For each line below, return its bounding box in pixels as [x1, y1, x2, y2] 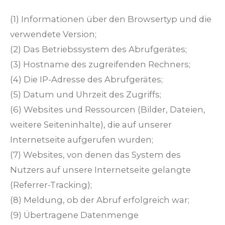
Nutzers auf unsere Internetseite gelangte [10, 165, 191, 175]
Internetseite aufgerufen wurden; [10, 135, 153, 145]
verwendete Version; [10, 29, 96, 40]
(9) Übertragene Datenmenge [10, 210, 139, 220]
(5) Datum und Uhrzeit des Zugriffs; [10, 89, 161, 100]
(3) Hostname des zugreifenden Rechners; [10, 59, 190, 70]
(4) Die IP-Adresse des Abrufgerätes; [10, 74, 163, 85]
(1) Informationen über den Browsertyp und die [10, 14, 211, 25]
